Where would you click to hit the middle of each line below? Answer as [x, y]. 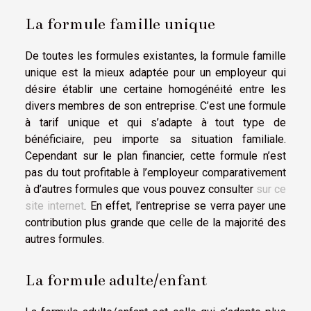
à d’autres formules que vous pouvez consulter [141, 189]
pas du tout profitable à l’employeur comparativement [155, 172]
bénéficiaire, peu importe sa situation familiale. [155, 139]
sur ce [271, 189]
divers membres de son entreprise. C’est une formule [155, 106]
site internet [55, 205]
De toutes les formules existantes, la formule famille [155, 56]
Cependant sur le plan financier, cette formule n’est [155, 155]
